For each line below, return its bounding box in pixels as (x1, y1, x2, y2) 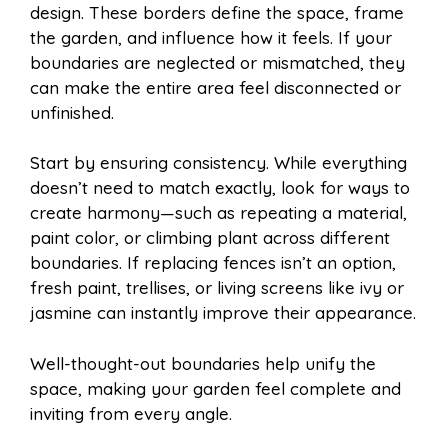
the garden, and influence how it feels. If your (30, 26, 392, 48)
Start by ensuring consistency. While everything (30, 152, 407, 174)
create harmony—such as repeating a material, (30, 202, 407, 224)
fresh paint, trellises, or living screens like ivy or (30, 277, 404, 299)
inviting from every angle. (30, 402, 232, 424)
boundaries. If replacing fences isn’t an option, (30, 252, 396, 274)
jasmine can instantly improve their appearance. (30, 302, 416, 324)
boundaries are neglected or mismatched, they (30, 51, 405, 73)
